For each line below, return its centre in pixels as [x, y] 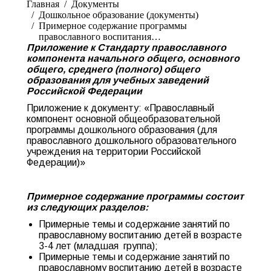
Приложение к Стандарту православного [126, 47]
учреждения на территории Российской [114, 152]
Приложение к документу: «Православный [120, 108]
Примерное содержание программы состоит [135, 196]
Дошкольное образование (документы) [119, 15]
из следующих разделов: [87, 207]
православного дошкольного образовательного [132, 141]
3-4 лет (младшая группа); [98, 246]
